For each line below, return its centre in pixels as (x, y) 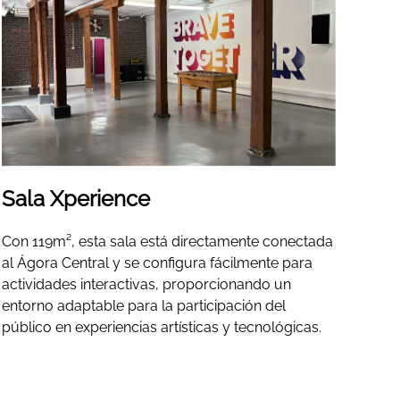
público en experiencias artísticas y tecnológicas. (162, 328)
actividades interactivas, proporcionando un (147, 285)
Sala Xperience (76, 199)
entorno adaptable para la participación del (144, 306)
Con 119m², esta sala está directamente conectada (168, 242)
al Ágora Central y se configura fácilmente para (158, 263)
